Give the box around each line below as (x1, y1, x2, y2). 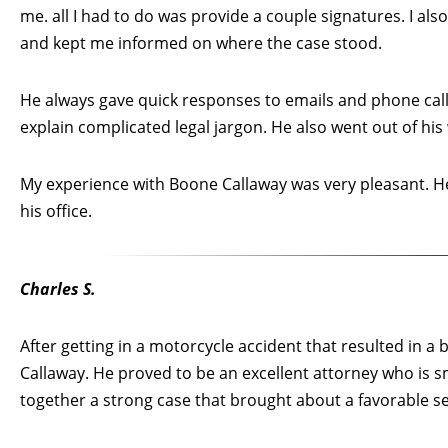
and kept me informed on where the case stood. (20, 31, 382, 54)
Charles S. (20, 277, 96, 300)
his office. (20, 199, 92, 222)
